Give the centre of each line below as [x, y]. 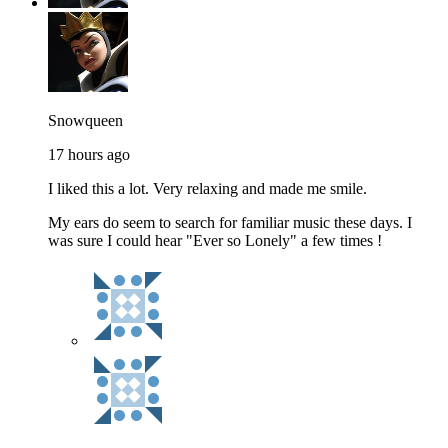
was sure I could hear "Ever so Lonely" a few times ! [215, 241]
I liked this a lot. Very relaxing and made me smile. [207, 189]
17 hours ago [89, 155]
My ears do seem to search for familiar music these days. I [230, 223]
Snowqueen [85, 121]
